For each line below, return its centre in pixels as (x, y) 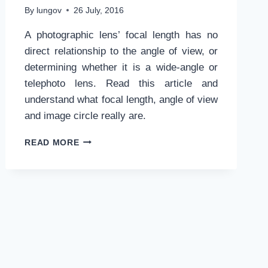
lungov (49, 10)
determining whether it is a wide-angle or (121, 67)
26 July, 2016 (98, 10)
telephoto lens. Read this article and (121, 83)
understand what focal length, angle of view (121, 99)
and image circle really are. (86, 115)
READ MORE (52, 142)
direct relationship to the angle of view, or (121, 51)
